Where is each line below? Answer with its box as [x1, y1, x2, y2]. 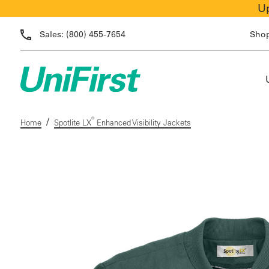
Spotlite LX [53, 118, 91, 127]
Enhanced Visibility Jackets [94, 118, 191, 127]
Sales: [39, 29, 66, 40]
